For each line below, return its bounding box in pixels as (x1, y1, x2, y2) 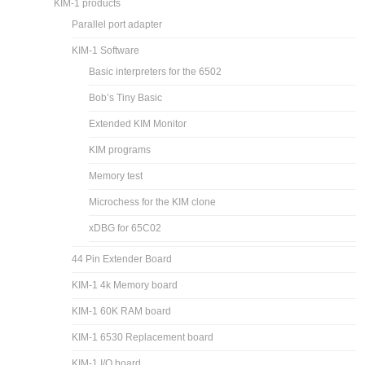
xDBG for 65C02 (89, 222, 162, 234)
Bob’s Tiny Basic (89, 91, 163, 103)
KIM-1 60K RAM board (72, 305, 172, 317)
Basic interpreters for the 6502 (89, 65, 222, 77)
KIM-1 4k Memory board (72, 279, 178, 291)
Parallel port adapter (72, 18, 163, 30)
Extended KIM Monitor (89, 117, 187, 130)
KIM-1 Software (72, 44, 140, 56)
